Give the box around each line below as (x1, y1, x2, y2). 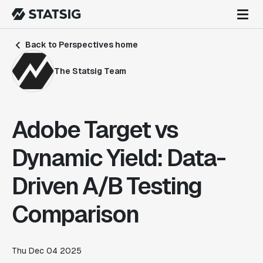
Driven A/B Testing (12, 171, 201, 201)
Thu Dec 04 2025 (12, 245, 82, 256)
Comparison (12, 199, 139, 230)
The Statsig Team (54, 65, 126, 76)
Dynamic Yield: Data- (12, 143, 225, 173)
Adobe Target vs (12, 114, 178, 145)
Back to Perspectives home (23, 39, 138, 50)
